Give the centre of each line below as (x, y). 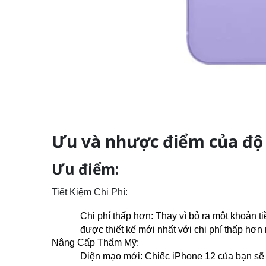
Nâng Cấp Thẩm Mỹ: (95, 242)
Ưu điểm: (85, 169)
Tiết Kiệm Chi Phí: (91, 192)
